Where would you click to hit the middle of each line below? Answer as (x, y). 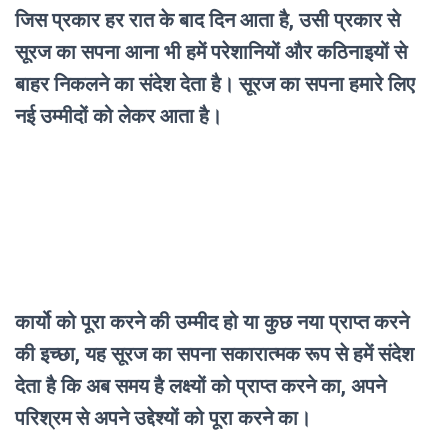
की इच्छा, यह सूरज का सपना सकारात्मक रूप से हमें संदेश (214, 353)
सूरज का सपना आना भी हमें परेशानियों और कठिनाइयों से (211, 51)
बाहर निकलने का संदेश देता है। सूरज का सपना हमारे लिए (215, 83)
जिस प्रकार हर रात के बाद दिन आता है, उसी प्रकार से (207, 19)
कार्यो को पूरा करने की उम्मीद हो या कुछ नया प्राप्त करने (212, 321)
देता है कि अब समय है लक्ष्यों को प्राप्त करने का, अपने (200, 385)
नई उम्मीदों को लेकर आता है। (121, 115)
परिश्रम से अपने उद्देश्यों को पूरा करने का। (165, 417)
